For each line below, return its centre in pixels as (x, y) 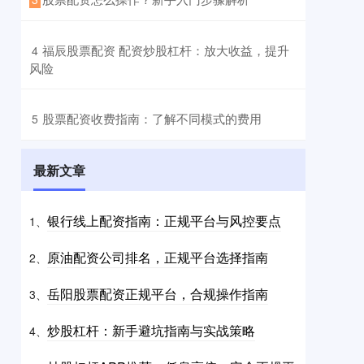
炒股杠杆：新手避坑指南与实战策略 (151, 331)
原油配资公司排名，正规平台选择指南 (158, 258)
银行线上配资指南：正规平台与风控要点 (164, 221)
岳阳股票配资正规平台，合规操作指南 (158, 294)
